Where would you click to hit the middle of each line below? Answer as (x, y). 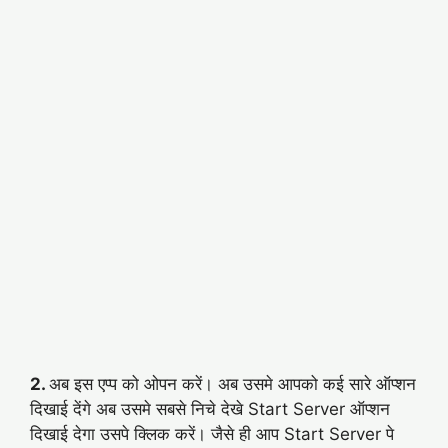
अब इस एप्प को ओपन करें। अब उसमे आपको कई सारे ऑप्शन (232, 383)
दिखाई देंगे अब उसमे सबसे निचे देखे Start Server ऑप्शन (210, 408)
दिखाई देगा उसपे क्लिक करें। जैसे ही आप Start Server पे (212, 433)
